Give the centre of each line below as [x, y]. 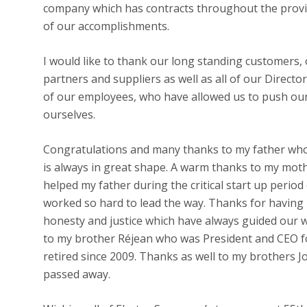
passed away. [76, 274]
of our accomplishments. [106, 26]
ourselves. [69, 114]
